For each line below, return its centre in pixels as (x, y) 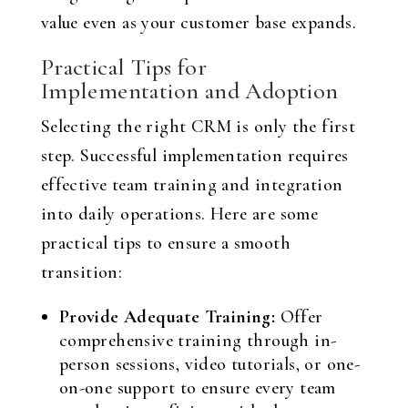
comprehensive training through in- (198, 341)
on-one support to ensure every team (197, 388)
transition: (82, 272)
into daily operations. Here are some (179, 214)
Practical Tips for (123, 67)
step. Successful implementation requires (194, 156)
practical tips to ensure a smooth (165, 243)
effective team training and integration (192, 185)
